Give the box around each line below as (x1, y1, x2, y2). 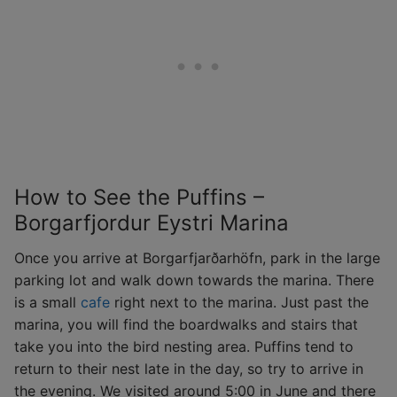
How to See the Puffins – (14, 184, 264, 211)
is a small (14, 293, 81, 312)
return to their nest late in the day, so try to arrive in (14, 360, 363, 378)
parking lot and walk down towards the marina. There (14, 271, 374, 290)
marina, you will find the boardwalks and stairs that (14, 315, 358, 334)
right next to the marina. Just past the (110, 293, 369, 312)
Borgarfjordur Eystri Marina (14, 210, 289, 237)
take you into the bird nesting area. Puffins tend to (14, 338, 354, 356)
